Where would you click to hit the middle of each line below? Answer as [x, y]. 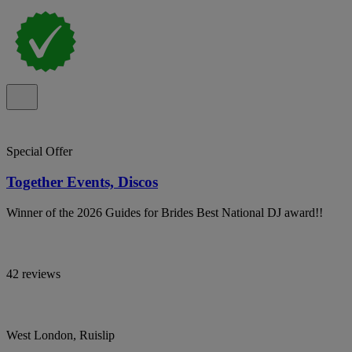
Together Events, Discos [82, 181]
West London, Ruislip [60, 335]
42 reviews [33, 273]
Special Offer [39, 152]
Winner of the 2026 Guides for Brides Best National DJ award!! [165, 212]
